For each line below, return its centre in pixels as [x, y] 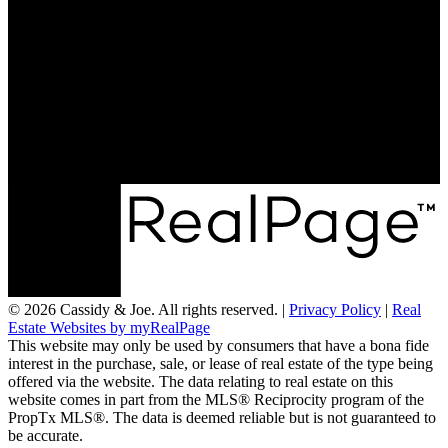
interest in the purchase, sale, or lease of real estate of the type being [220, 363]
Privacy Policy [335, 309]
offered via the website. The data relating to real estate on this [200, 381]
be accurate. [45, 435]
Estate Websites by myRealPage [109, 327]
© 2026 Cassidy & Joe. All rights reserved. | [148, 309]
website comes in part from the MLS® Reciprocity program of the [216, 399]
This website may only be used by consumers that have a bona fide [218, 345]
